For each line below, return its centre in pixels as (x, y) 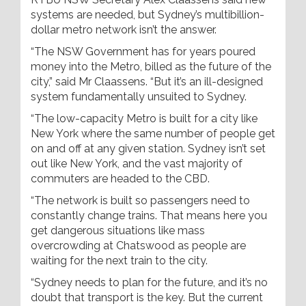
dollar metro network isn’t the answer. (124, 30)
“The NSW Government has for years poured (143, 52)
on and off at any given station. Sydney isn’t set (148, 149)
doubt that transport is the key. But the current (147, 297)
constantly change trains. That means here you (149, 215)
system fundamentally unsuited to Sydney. (139, 97)
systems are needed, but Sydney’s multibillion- (148, 15)
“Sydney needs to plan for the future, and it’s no (149, 282)
